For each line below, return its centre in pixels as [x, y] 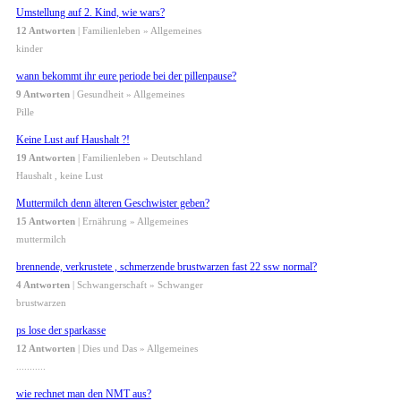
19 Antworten [46, 158]
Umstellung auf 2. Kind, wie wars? [90, 13]
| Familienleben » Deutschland [139, 158]
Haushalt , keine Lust [60, 176]
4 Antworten [43, 285]
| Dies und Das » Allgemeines [137, 349]
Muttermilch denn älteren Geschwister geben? [113, 204]
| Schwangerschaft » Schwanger [137, 285]
